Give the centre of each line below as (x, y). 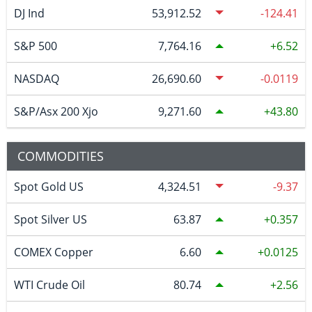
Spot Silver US (50, 219)
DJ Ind (29, 13)
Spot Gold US (48, 186)
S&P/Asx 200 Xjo (56, 111)
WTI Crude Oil (49, 284)
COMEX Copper (53, 252)
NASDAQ (36, 78)
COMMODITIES (61, 156)
